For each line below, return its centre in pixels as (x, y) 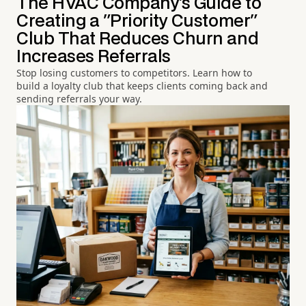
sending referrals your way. (79, 99)
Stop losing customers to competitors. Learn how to (134, 73)
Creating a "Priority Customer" (137, 22)
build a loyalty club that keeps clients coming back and (142, 86)
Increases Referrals (94, 57)
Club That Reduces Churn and (138, 40)
